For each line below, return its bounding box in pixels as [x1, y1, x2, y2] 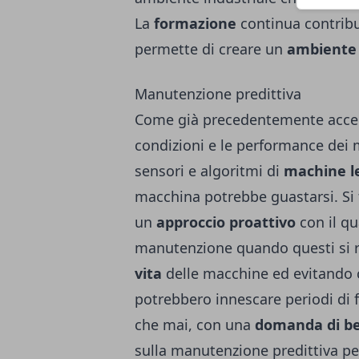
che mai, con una [135, 315, 255, 334]
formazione [154, 14, 236, 33]
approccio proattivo [156, 212, 296, 232]
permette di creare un [135, 39, 287, 58]
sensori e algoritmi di [135, 161, 284, 180]
